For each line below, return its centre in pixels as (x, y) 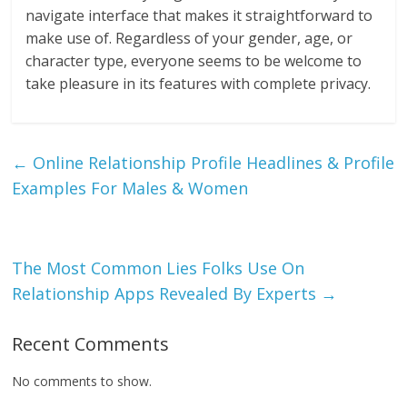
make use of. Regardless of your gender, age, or (189, 39)
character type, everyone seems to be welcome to (194, 61)
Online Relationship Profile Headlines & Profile (212, 163)
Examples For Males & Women (130, 189)
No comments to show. (82, 382)
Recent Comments (91, 344)
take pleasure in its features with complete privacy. (199, 84)
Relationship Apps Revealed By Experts (167, 294)
